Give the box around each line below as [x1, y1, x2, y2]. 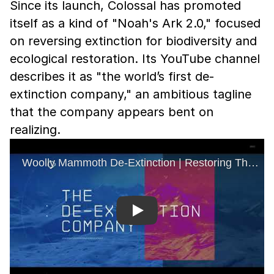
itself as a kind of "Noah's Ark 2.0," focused [10, 16, 261, 31]
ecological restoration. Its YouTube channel [10, 51, 260, 66]
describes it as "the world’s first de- [10, 69, 214, 84]
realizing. [10, 122, 61, 137]
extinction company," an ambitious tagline [10, 87, 251, 102]
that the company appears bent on [10, 105, 213, 119]
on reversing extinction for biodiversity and [10, 34, 257, 48]
